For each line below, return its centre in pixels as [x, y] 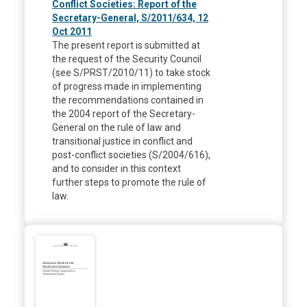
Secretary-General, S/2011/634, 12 [130, 17]
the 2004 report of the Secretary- [124, 113]
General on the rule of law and [116, 127]
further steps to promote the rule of [129, 182]
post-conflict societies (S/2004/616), [131, 155]
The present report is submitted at [126, 45]
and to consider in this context [116, 168]
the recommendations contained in [128, 100]
